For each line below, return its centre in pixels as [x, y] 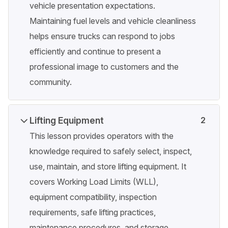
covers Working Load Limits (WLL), [94, 182]
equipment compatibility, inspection [93, 197]
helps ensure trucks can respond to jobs [102, 36]
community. [51, 82]
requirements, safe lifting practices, [93, 212]
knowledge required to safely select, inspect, [111, 151]
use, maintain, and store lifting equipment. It [108, 167]
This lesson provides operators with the [102, 136]
